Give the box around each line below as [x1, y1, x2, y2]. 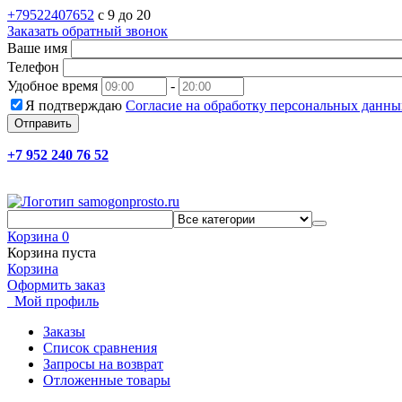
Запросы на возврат [43, 356, 163, 371]
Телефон [7, 59, 59, 74]
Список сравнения [43, 340, 157, 355]
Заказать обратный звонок [7, 23, 168, 39]
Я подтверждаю [25, 98, 126, 113]
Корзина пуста [7, 245, 96, 260]
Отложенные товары [43, 372, 170, 388]
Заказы [43, 324, 85, 339]
